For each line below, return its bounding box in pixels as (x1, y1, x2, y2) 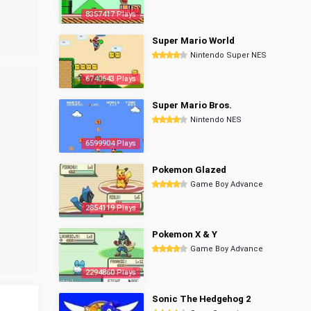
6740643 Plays (85, 74, 136, 83)
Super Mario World (152, 35, 235, 46)
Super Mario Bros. (152, 100, 232, 110)
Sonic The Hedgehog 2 (152, 294, 251, 304)
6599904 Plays (85, 139, 136, 148)
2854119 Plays (85, 203, 136, 212)
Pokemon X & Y (152, 229, 217, 239)
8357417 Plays (85, 10, 136, 19)
